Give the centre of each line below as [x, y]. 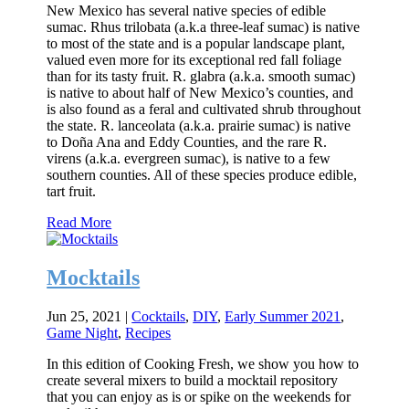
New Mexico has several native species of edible [187, 10]
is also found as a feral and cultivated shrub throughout [204, 109]
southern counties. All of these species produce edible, [202, 174]
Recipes [148, 332]
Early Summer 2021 [283, 316]
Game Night [83, 332]
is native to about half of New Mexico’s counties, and [200, 92]
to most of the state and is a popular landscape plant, [196, 43]
